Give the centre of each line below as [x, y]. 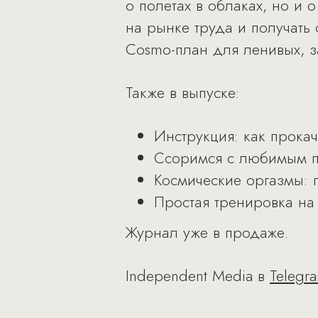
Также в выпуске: [183, 92]
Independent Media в [198, 275]
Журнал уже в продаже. [209, 232]
